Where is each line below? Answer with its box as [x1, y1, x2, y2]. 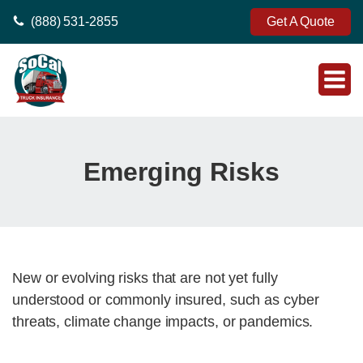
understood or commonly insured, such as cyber [12, 292, 319, 308]
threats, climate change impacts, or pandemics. [12, 314, 314, 330]
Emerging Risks [83, 157, 280, 186]
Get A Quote [267, 15, 335, 28]
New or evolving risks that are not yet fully [12, 270, 278, 286]
